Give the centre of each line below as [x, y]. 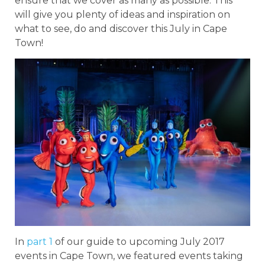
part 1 [40, 241]
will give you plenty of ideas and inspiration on [122, 14]
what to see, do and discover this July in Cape [121, 28]
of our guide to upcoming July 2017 [139, 241]
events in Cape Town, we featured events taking [129, 256]
